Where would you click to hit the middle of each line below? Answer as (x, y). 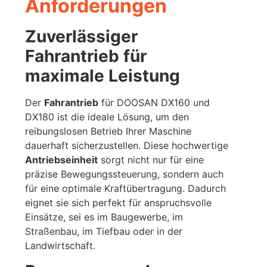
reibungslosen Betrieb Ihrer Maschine (108, 131)
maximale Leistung (103, 76)
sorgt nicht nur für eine (151, 160)
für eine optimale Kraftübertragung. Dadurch (126, 189)
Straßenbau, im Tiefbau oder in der (104, 232)
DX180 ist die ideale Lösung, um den (107, 117)
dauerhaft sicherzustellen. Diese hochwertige (127, 146)
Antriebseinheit (62, 160)
